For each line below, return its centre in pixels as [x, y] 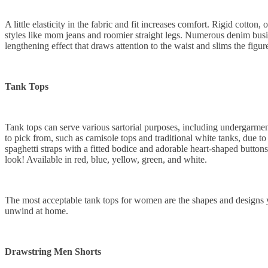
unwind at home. [36, 211]
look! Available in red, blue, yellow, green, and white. [106, 160]
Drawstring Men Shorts [53, 252]
